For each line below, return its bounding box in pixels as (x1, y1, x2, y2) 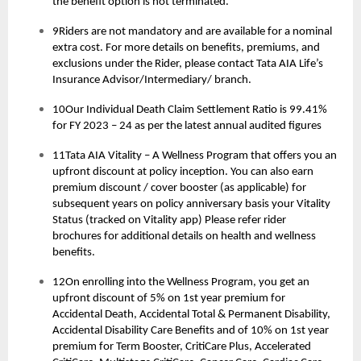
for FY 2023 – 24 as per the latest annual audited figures (52, 120, 322, 133)
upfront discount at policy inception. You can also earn (52, 166, 313, 179)
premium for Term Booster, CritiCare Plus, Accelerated (52, 341, 311, 354)
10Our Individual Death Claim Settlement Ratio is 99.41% (52, 104, 327, 117)
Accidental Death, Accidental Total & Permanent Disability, (52, 309, 330, 322)
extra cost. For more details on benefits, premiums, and (52, 42, 320, 55)
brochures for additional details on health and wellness (52, 230, 316, 243)
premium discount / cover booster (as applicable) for (52, 182, 306, 195)
